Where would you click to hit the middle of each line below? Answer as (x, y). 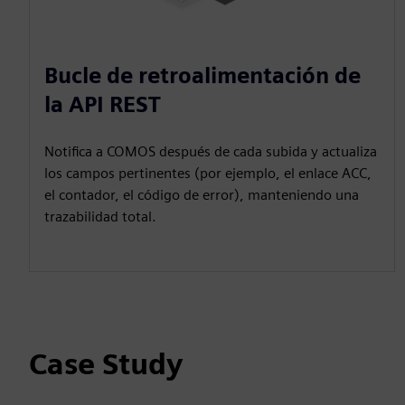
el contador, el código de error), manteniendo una (202, 195)
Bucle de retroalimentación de (202, 76)
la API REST (103, 105)
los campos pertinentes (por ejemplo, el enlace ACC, (208, 174)
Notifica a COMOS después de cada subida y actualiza (211, 152)
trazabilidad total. (100, 217)
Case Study (106, 364)
